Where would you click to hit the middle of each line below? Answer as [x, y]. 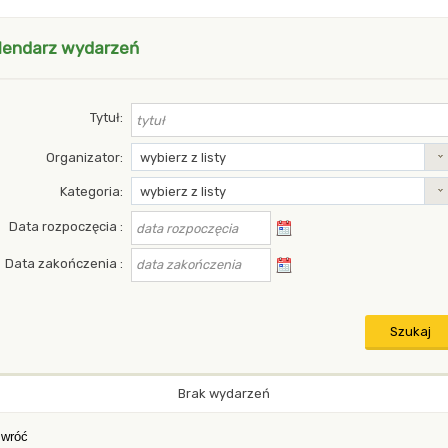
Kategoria [90, 191]
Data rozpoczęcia [65, 227]
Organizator [83, 157]
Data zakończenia [63, 263]
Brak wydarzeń [224, 393]
